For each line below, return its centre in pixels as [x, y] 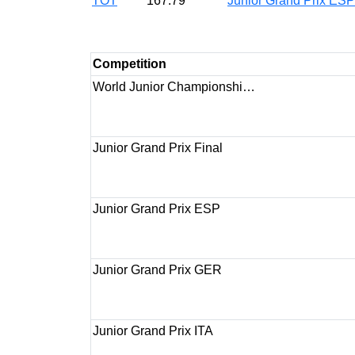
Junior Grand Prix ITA [153, 331]
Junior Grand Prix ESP [157, 209]
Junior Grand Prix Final [158, 148]
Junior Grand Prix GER [157, 270]
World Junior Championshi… [174, 87]
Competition [130, 64]
